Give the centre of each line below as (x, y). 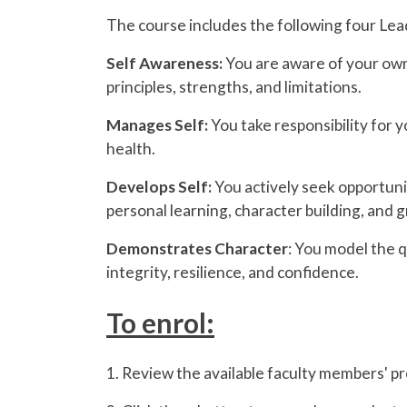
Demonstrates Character (197, 248)
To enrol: (160, 322)
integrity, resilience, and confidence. (233, 272)
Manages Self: (157, 124)
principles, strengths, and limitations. (234, 86)
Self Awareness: (164, 63)
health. (131, 148)
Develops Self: (159, 186)
